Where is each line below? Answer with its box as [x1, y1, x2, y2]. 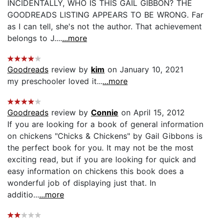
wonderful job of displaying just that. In [7, 177, 156, 188]
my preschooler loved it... [7, 76, 103, 86]
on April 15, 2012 [118, 107, 185, 117]
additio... [7, 189, 39, 199]
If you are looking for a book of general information [7, 119, 203, 129]
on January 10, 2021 [105, 64, 183, 74]
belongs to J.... [7, 33, 62, 43]
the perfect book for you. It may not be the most [7, 142, 194, 153]
